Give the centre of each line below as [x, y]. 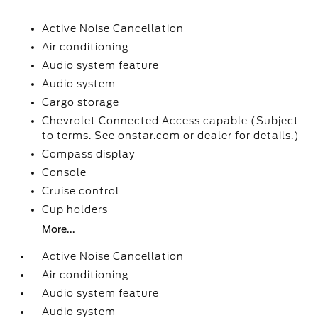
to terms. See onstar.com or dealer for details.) [171, 136]
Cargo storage [81, 102]
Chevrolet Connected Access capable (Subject [171, 121]
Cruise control [81, 191]
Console [65, 172]
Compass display [89, 154]
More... [59, 229]
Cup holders [75, 209]
